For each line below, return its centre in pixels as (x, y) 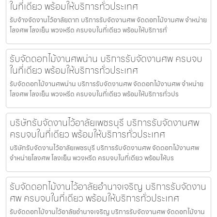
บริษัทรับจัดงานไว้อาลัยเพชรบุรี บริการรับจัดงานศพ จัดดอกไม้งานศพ (104, 147)
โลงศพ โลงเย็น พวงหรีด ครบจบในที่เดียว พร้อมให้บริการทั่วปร (94, 94)
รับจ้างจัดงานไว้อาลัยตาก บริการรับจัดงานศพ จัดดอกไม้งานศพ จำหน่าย (108, 20)
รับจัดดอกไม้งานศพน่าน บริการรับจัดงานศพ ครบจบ (106, 58)
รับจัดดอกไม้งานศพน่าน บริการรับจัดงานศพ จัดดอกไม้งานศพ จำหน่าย (107, 84)
